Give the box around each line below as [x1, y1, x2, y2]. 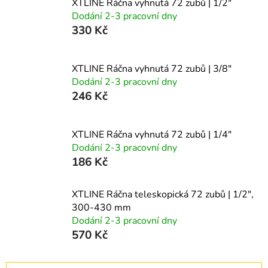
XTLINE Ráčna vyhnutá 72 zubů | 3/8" [72, 62, 232, 75]
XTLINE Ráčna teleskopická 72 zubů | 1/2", [72, 187, 254, 201]
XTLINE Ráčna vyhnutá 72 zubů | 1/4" [72, 127, 232, 141]
